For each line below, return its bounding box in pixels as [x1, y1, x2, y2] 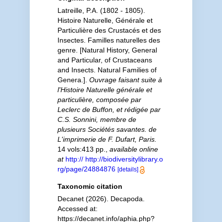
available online [109, 145, 158, 153]
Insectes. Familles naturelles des [57, 36, 160, 44]
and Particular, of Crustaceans [57, 56, 152, 64]
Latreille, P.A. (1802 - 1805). [57, 6, 145, 14]
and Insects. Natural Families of [57, 66, 157, 74]
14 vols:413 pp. [57, 145, 106, 153]
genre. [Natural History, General [57, 46, 157, 54]
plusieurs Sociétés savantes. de [57, 125, 157, 133]
